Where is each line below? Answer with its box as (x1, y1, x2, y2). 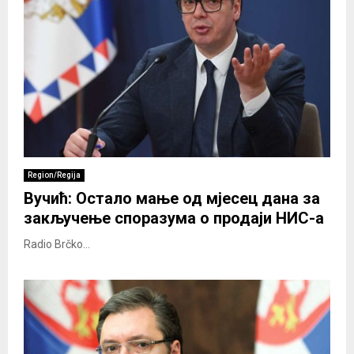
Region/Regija (28, 170, 81, 179)
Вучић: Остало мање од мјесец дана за (24, 188, 320, 208)
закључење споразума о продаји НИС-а (24, 208, 324, 228)
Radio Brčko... (24, 237, 90, 250)
